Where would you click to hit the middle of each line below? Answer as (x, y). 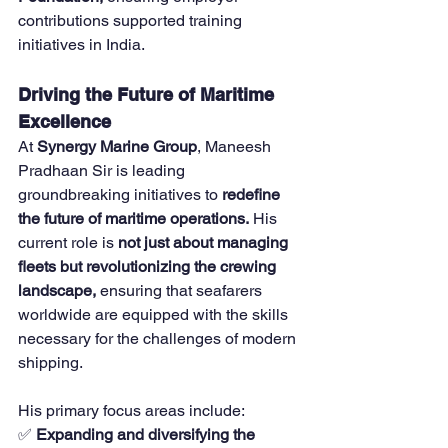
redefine (253, 195)
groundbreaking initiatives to (120, 195)
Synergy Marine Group (117, 147)
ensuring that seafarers (181, 291)
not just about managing (205, 243)
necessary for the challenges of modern (159, 339)
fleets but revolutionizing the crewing (149, 267)
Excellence (64, 122)
